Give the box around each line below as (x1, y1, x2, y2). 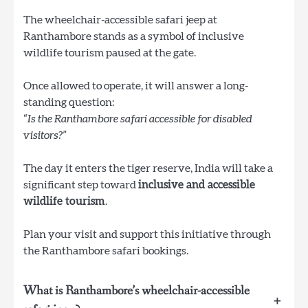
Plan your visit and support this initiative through (23, 229, 271, 241)
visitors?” (23, 130, 67, 142)
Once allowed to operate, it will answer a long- (23, 80, 248, 92)
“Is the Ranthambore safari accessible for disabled (23, 113, 252, 125)
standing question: (23, 97, 114, 109)
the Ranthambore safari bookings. (23, 245, 188, 257)
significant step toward (23, 179, 138, 191)
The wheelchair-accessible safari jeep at (23, 14, 217, 26)
